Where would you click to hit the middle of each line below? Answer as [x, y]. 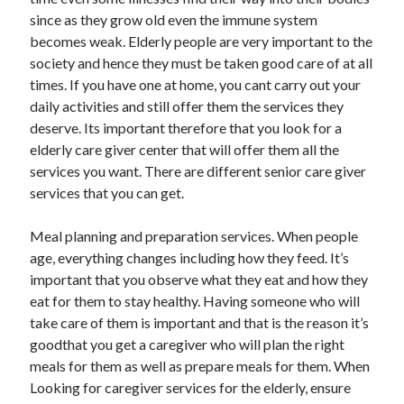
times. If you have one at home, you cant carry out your [196, 84]
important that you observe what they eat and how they [199, 279]
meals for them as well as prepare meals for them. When [200, 366]
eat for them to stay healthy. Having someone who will [195, 301]
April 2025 [56, 116]
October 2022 [65, 333]
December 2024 [70, 203]
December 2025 [70, 73]
